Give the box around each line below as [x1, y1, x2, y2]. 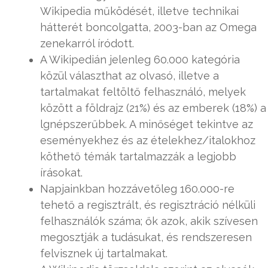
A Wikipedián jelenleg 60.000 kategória [40, 53, 240, 66]
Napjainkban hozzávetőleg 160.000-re [40, 182, 234, 195]
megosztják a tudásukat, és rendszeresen [40, 230, 252, 243]
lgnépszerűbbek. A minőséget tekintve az [40, 117, 253, 130]
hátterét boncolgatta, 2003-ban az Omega [40, 20, 257, 33]
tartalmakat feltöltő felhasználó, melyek [40, 85, 246, 98]
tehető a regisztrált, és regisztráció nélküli [40, 198, 255, 211]
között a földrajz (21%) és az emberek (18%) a [40, 101, 266, 114]
